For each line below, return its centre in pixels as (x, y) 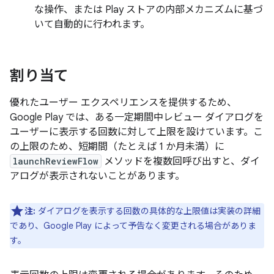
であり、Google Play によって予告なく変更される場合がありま (133, 226)
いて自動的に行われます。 (92, 25)
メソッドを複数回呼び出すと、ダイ (181, 162)
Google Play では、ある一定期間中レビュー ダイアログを (137, 118)
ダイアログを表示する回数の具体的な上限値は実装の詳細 (149, 211)
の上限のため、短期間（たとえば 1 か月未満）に (117, 147)
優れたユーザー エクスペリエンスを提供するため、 (123, 103)
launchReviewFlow (56, 161)
